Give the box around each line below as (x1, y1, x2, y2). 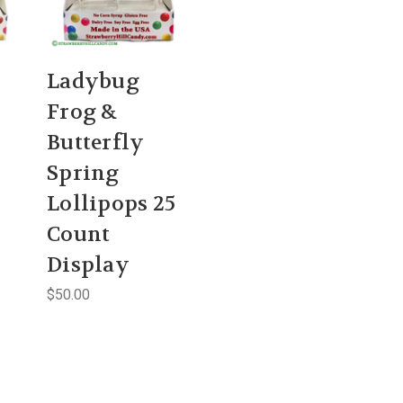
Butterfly (47, 129, 145, 156)
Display (47, 251, 130, 278)
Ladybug (47, 67, 139, 94)
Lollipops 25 (47, 190, 175, 217)
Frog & (47, 98, 118, 125)
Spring (47, 159, 120, 186)
